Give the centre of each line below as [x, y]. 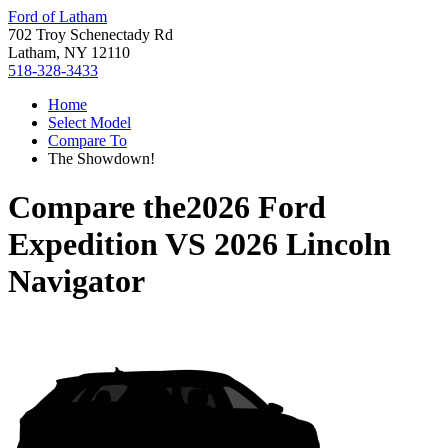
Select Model [89, 122]
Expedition [83, 244]
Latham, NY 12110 [69, 52]
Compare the [97, 207]
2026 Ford [256, 207]
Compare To [87, 140]
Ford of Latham [57, 16]
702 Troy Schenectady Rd [90, 34]
